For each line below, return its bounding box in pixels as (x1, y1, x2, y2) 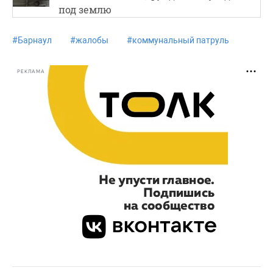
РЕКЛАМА (17, 68, 45, 74)
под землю (58, 3, 112, 16)
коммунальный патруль (132, 35, 229, 45)
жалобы (76, 35, 108, 45)
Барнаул (18, 35, 52, 45)
